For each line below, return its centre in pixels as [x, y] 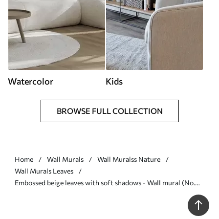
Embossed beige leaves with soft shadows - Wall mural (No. [105, 182]
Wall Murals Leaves [44, 171]
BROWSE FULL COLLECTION [109, 110]
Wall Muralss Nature [129, 159]
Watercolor [31, 81]
